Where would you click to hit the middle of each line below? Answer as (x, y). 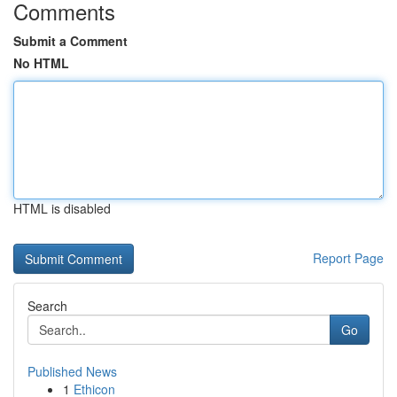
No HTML (41, 63)
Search (47, 306)
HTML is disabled (62, 208)
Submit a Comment (70, 41)
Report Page (348, 258)
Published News (72, 371)
